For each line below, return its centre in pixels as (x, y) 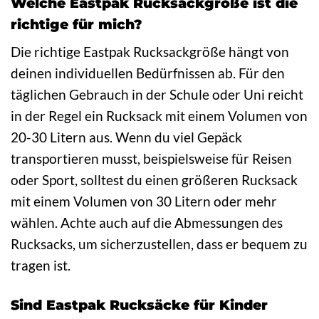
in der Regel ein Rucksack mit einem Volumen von (159, 116)
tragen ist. (41, 266)
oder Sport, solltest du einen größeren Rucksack (154, 180)
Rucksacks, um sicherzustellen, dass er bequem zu (159, 244)
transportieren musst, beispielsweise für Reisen (151, 159)
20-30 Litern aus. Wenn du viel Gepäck (126, 137)
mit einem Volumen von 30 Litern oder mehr (144, 202)
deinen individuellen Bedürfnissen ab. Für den (148, 73)
